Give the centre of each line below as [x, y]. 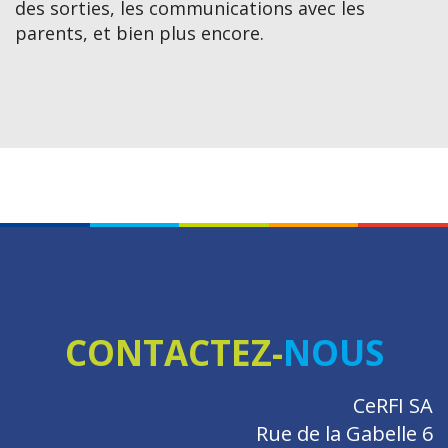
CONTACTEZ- [173, 353]
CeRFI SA [393, 406]
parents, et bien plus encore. [139, 33]
